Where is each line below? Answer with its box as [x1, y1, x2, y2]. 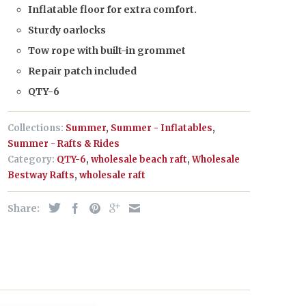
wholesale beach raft [91, 154, 187, 165]
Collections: [8, 122, 64, 134]
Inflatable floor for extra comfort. [28, 3, 197, 16]
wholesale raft [79, 169, 145, 181]
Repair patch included [28, 65, 137, 77]
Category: [8, 154, 55, 165]
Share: [8, 202, 42, 214]
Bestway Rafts [8, 169, 74, 181]
